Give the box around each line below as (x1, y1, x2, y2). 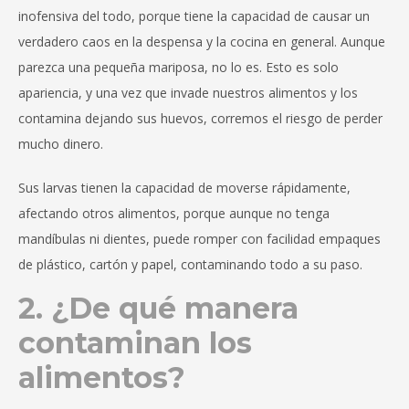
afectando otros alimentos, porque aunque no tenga (18, 204, 330, 223)
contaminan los (18, 325, 252, 362)
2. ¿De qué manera (18, 290, 299, 327)
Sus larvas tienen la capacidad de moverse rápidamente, (18, 179, 351, 197)
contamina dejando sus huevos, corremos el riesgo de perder (18, 110, 383, 128)
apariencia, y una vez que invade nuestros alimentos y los (18, 84, 358, 102)
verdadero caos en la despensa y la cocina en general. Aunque (18, 33, 385, 51)
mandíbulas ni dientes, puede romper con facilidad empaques (18, 230, 381, 248)
